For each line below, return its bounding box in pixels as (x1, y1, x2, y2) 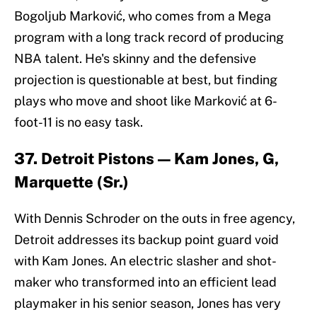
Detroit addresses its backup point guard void (14, 232, 279, 248)
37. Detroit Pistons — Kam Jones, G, (14, 149, 279, 168)
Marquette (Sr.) (14, 173, 129, 192)
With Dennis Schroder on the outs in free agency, (14, 211, 295, 226)
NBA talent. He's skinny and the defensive (14, 51, 256, 67)
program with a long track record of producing (14, 30, 284, 45)
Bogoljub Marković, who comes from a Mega (14, 8, 271, 24)
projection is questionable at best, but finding (14, 72, 277, 88)
